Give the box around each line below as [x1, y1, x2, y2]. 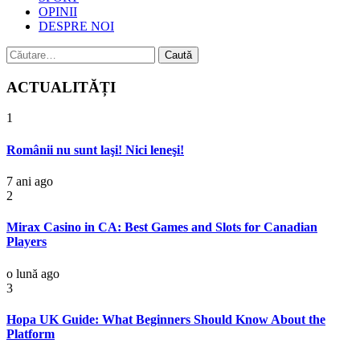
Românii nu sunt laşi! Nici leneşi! [6, 142, 184, 157]
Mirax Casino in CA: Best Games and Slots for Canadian [6, 220, 317, 235]
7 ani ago [6, 174, 53, 188]
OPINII [39, 5, 77, 18]
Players [6, 235, 47, 249]
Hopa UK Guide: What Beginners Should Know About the [6, 312, 325, 326]
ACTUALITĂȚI [6, 78, 116, 96]
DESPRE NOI [39, 19, 114, 33]
